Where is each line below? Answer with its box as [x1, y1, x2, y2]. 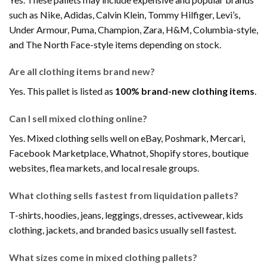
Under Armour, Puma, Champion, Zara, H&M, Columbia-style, [9, 23, 258, 35]
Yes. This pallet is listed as [9, 85, 115, 97]
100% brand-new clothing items [115, 85, 254, 97]
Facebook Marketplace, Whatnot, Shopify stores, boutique [9, 147, 249, 159]
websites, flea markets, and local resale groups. [9, 162, 199, 174]
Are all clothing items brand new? [9, 66, 155, 77]
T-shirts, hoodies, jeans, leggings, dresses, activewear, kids [9, 209, 243, 221]
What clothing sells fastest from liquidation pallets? [9, 190, 238, 201]
